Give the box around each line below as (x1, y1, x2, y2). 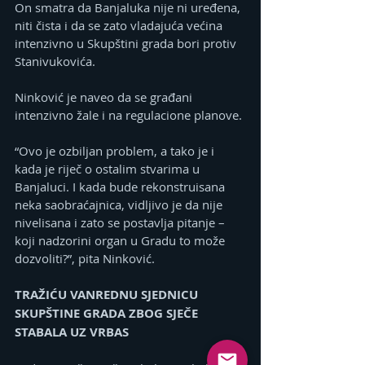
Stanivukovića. (15, 53, 95, 70)
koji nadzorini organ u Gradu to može (15, 232, 228, 249)
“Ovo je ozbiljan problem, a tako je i (15, 143, 218, 160)
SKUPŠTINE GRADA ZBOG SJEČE (15, 305, 201, 323)
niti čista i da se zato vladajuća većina (15, 17, 226, 34)
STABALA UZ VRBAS (15, 323, 129, 341)
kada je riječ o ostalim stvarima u (15, 161, 203, 178)
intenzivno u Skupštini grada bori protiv (15, 35, 240, 52)
